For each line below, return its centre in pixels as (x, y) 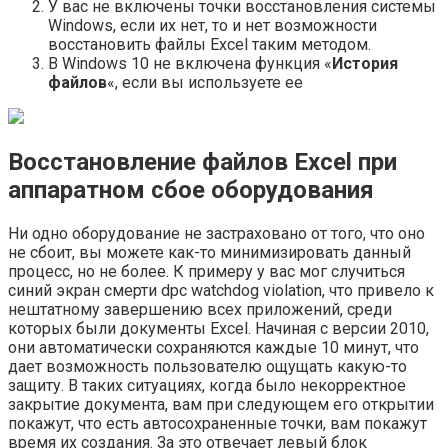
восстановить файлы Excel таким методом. (209, 45)
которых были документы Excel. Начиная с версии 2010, (218, 329)
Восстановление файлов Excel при (202, 162)
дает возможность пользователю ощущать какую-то (207, 367)
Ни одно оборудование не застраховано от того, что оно (216, 234)
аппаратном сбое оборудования (191, 190)
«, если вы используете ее (205, 83)
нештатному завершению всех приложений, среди (200, 310)
